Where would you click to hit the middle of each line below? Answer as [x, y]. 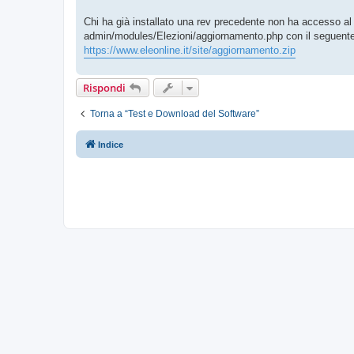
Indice [111, 144]
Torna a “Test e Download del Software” [175, 113]
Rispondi [104, 87]
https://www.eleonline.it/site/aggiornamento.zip [190, 50]
